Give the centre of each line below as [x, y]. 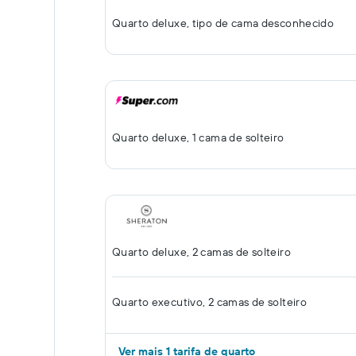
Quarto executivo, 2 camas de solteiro [210, 302]
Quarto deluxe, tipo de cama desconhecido [223, 23]
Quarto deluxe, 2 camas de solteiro [201, 252]
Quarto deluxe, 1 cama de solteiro [198, 137]
